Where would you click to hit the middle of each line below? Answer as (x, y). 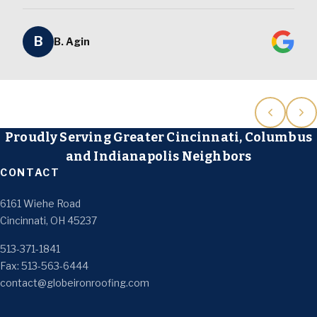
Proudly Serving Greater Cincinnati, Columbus (158, 137)
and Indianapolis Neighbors (158, 156)
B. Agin (72, 42)
